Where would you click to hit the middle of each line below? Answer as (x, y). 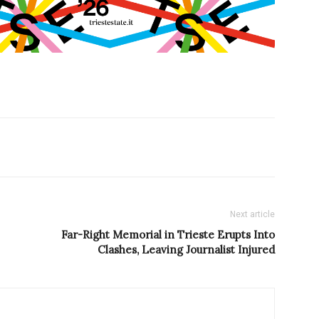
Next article (252, 215)
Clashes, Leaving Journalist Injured (186, 250)
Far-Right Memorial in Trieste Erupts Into (168, 235)
